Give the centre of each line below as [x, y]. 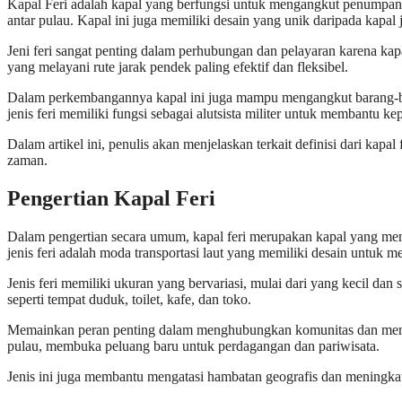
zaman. [29, 161]
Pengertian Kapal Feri [111, 199]
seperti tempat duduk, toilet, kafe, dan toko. [129, 299]
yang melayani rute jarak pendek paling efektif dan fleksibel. [178, 67]
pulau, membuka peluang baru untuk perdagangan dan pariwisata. [193, 345]
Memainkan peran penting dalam [100, 329]
